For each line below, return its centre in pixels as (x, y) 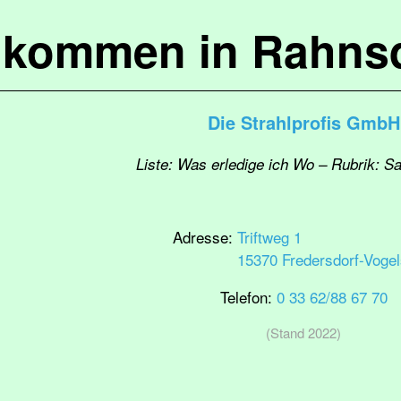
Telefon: (248, 297)
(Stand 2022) (303, 333)
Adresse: (205, 237)
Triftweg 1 (269, 237)
